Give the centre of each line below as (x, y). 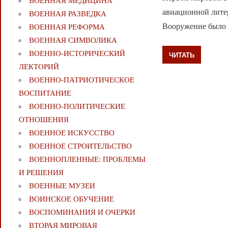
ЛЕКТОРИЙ (39, 67)
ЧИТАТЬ (182, 55)
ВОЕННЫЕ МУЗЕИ (62, 186)
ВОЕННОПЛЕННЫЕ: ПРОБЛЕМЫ (87, 160)
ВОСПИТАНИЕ (45, 93)
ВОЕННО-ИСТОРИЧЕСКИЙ (77, 54)
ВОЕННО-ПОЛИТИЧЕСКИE (77, 107)
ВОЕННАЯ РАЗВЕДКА (67, 14)
